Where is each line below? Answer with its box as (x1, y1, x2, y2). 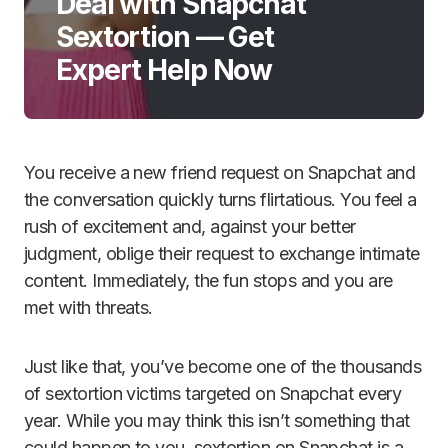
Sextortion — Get (56, 20, 275, 54)
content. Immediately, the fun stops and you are (24, 270, 393, 291)
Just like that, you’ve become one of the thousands (24, 356, 421, 377)
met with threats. (24, 297, 153, 318)
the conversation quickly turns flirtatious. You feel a (24, 189, 417, 210)
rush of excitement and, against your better (24, 216, 356, 237)
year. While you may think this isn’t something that (24, 410, 410, 431)
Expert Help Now (56, 53, 273, 87)
